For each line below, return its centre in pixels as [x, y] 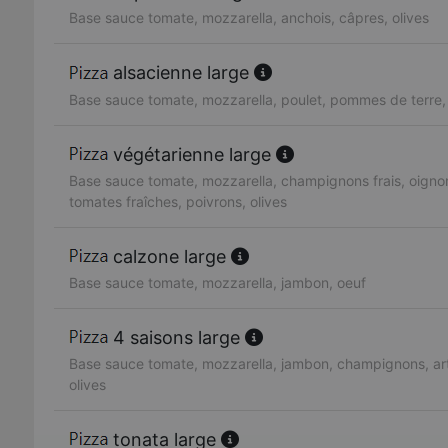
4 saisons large [176, 337]
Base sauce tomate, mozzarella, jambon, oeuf [217, 282]
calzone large [169, 256]
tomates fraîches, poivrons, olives [178, 201]
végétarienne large [192, 154]
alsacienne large [181, 73]
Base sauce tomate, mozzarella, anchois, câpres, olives [249, 18]
